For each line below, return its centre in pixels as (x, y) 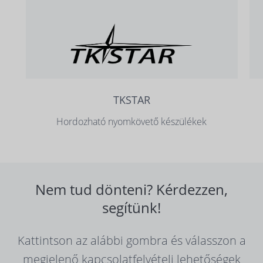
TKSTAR (131, 100)
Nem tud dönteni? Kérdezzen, (131, 189)
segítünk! (131, 207)
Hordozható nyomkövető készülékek (132, 121)
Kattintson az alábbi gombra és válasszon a (131, 240)
